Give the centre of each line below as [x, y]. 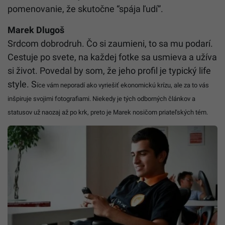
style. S [22, 84]
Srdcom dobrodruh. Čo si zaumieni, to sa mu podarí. [110, 44]
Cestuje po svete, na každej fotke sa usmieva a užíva [112, 57]
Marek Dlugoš [36, 30]
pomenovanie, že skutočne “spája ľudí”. [85, 9]
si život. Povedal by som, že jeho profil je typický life [109, 71]
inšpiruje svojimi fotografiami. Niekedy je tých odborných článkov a [101, 99]
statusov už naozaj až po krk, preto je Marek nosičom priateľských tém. [108, 113]
